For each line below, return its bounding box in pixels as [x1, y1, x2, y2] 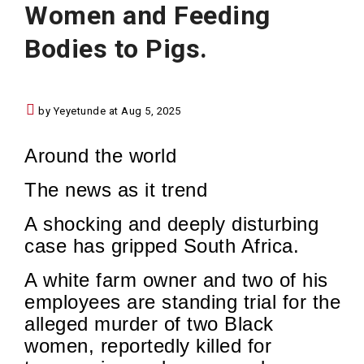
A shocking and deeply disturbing [24, 213, 318, 236]
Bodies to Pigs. [24, 32, 208, 64]
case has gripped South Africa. [24, 235, 299, 258]
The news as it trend [24, 179, 207, 201]
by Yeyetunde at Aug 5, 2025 [35, 105, 181, 118]
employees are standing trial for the [24, 291, 340, 314]
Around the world [24, 145, 176, 167]
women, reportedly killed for [24, 335, 271, 357]
